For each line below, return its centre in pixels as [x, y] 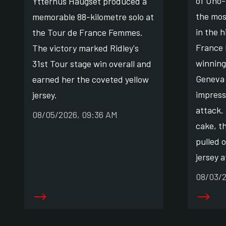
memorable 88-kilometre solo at [93, 16]
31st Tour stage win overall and [92, 63]
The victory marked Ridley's [86, 48]
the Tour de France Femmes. [88, 32]
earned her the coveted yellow [91, 79]
